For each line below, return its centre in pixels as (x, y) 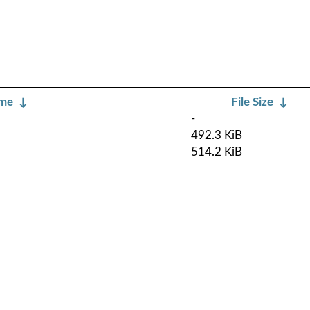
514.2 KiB (217, 152)
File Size (252, 102)
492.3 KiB (217, 135)
